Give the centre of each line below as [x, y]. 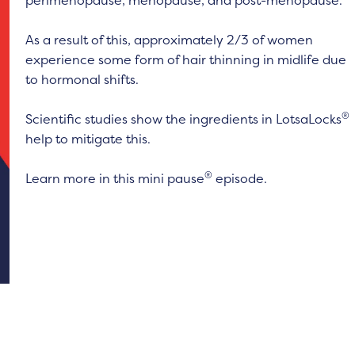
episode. [240, 178]
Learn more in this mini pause [115, 178]
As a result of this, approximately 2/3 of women [170, 40]
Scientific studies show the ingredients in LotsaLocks [184, 119]
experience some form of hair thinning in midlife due [186, 59]
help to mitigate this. [88, 139]
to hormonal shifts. [82, 79]
